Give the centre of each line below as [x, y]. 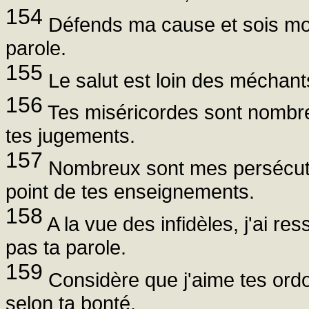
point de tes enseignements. [130, 192]
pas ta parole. [66, 247]
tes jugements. [70, 136]
